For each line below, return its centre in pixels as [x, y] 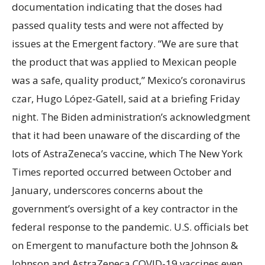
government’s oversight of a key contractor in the [125, 208]
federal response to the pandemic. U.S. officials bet [130, 227]
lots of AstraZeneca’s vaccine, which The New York [127, 153]
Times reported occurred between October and [122, 172]
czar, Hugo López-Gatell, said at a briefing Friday [126, 98]
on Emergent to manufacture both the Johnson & [125, 245]
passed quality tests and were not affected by [118, 25]
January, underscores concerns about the [107, 190]
